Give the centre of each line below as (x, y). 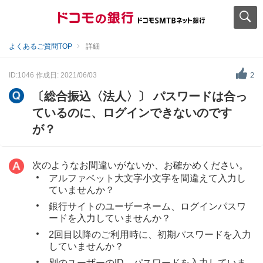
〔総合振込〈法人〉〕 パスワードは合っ (140, 96)
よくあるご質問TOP (41, 46)
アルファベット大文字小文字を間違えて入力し (147, 178)
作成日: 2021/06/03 (66, 75)
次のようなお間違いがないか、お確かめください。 (140, 165)
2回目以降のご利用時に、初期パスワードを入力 (150, 235)
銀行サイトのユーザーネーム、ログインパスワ (147, 206)
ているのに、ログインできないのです (132, 113)
